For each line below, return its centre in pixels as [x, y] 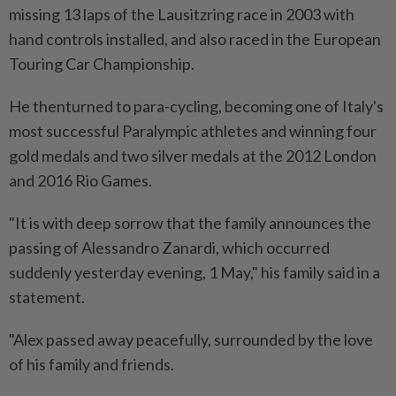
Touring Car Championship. [102, 63]
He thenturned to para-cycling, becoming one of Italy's [196, 106]
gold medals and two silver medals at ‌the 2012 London [193, 155]
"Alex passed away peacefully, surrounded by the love [191, 339]
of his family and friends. [91, 364]
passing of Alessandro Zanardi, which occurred [169, 247]
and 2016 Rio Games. [80, 180]
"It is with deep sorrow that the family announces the [190, 222]
